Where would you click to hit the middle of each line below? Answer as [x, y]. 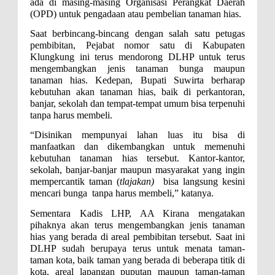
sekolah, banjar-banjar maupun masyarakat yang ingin [137, 170]
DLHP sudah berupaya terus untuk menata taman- [137, 248]
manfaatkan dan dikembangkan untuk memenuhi [137, 147]
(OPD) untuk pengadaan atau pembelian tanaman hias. [136, 14]
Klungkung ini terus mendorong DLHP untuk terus [137, 56]
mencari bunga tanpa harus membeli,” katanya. [122, 193]
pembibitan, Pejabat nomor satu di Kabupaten [137, 45]
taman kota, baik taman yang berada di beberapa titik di [137, 260]
